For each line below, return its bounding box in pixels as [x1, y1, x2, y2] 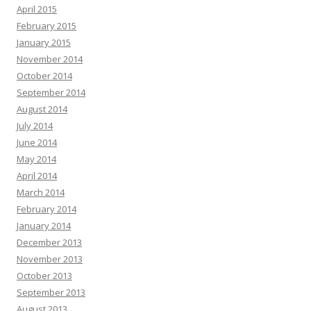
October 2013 [17, 269, 72, 282]
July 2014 [17, 119, 53, 132]
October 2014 [17, 69, 72, 82]
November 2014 [17, 52, 83, 65]
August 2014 [17, 102, 67, 115]
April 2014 [17, 169, 57, 182]
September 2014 [17, 85, 85, 99]
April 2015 [17, 2, 57, 15]
